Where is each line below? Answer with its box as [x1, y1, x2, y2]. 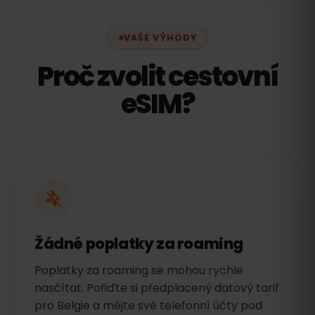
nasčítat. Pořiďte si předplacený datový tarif [34, 280, 279, 296]
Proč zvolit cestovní [37, 58, 278, 95]
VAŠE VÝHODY [123, 31, 197, 44]
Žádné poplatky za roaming [34, 233, 243, 254]
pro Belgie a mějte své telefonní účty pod [34, 297, 262, 314]
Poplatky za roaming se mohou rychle [34, 262, 243, 278]
